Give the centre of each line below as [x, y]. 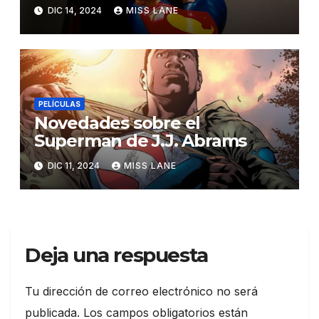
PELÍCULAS [59, 104]
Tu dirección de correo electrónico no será [141, 291]
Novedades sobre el [117, 123]
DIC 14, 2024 [74, 11]
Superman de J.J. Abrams [140, 141]
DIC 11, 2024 [73, 166]
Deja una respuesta [116, 255]
